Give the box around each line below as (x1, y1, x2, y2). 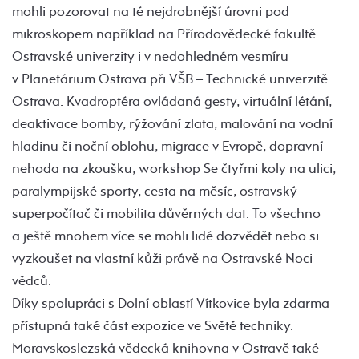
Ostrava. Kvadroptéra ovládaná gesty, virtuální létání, (12, 92, 332, 110)
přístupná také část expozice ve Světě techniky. (12, 317, 293, 334)
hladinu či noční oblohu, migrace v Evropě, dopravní (12, 137, 323, 155)
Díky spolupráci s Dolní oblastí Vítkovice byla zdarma (12, 294, 329, 312)
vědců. (12, 272, 51, 289)
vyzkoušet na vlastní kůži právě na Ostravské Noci (12, 249, 313, 267)
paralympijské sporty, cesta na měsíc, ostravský (12, 182, 297, 200)
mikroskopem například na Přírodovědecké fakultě (12, 25, 316, 42)
